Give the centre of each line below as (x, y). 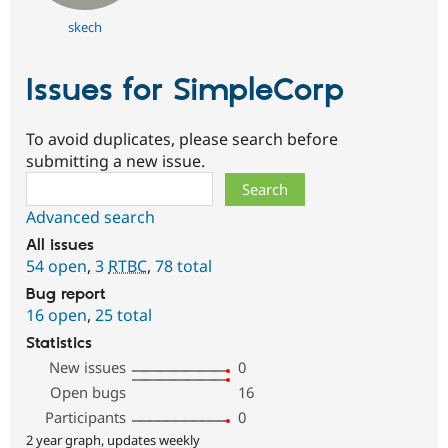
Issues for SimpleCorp (185, 91)
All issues (60, 245)
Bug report (66, 294)
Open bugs (88, 391)
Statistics (59, 343)
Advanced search (90, 216)
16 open (56, 314)
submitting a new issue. (115, 160)
